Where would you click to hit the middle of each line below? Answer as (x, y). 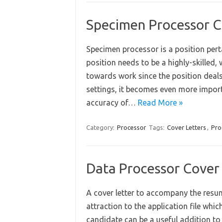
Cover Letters (186, 127)
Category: (101, 127)
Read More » (160, 103)
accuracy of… (112, 103)
